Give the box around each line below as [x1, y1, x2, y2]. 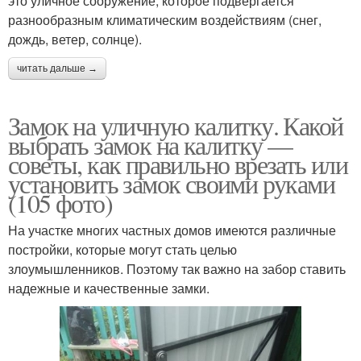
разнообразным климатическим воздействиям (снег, [8, 10, 322, 29]
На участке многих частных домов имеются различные [8, 220, 336, 239]
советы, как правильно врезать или [8, 146, 348, 181]
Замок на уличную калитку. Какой [8, 107, 343, 143]
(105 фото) [8, 185, 112, 220]
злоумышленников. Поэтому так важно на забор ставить [8, 259, 346, 278]
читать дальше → [17, 62, 98, 74]
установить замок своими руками [8, 165, 334, 201]
